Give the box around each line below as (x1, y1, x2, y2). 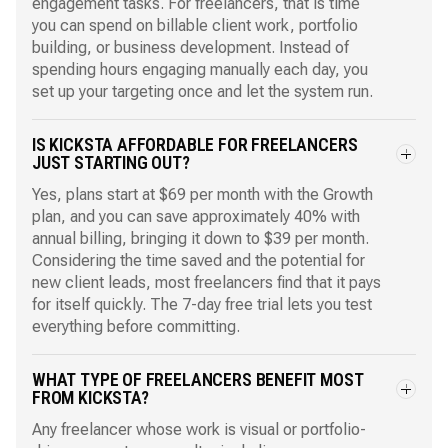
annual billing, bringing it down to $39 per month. (32, 229, 369, 248)
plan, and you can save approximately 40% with (32, 207, 360, 226)
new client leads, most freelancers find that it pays (32, 273, 381, 292)
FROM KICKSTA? (32, 387, 149, 408)
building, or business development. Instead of (32, 38, 349, 57)
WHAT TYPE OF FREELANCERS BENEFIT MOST (32, 369, 364, 390)
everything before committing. (32, 317, 240, 336)
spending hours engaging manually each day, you (32, 60, 368, 79)
